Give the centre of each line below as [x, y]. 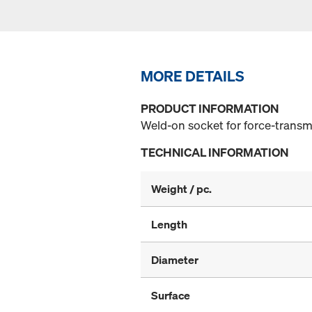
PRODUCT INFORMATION [210, 109]
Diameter [175, 260]
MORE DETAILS [193, 76]
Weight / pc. [181, 189]
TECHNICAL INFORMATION [214, 153]
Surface [171, 296]
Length [169, 225]
